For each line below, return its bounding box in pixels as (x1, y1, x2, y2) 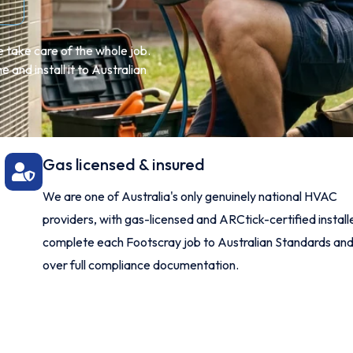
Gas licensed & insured (42, 154, 205, 174)
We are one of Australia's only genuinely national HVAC (42, 188, 337, 204)
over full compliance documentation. (42, 257, 239, 273)
